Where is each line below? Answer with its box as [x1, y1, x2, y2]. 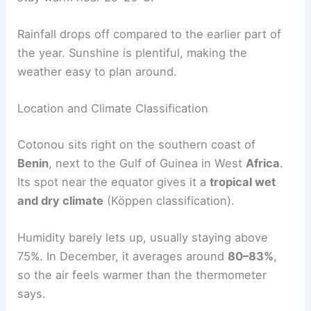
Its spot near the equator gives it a [17, 175, 210, 190]
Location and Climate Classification [17, 101, 209, 116]
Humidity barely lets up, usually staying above [17, 230, 269, 245]
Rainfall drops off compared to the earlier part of [17, 27, 282, 42]
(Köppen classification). [103, 194, 235, 208]
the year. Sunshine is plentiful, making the [17, 46, 248, 60]
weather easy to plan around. [17, 65, 178, 79]
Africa [246, 156, 280, 171]
